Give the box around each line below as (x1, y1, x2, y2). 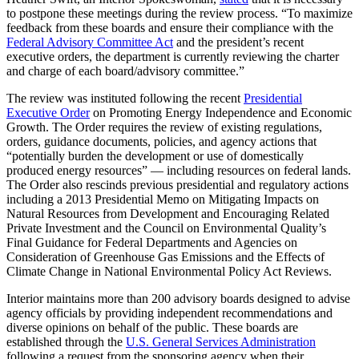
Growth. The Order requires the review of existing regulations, (6, 119, 322, 134)
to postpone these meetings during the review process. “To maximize (6, 6, 353, 20)
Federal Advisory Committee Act (6, 34, 173, 49)
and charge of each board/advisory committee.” (6, 63, 244, 78)
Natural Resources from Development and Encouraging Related (6, 206, 329, 220)
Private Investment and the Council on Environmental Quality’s (6, 220, 326, 235)
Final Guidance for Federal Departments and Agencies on (6, 235, 297, 249)
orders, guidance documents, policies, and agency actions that (6, 134, 317, 148)
